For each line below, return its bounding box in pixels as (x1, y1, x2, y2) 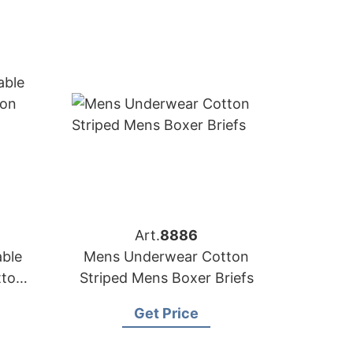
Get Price (134, 305, 199, 321)
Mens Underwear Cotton (84, 248, 249, 265)
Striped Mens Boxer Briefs (79, 269, 254, 286)
